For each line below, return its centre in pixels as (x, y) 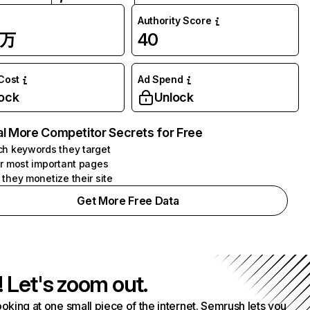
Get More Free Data (128, 201)
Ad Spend (160, 79)
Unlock (174, 97)
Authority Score (174, 20)
